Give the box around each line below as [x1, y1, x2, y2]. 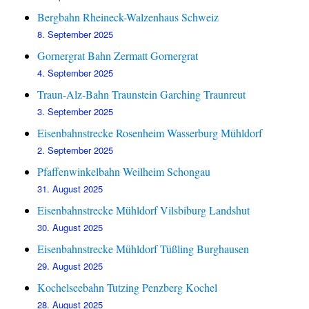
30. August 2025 [37, 221, 103, 235]
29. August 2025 [37, 259, 103, 273]
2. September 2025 [37, 143, 114, 157]
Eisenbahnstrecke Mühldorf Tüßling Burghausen [37, 241, 250, 257]
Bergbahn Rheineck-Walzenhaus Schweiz [37, 10, 219, 25]
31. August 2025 [37, 182, 103, 196]
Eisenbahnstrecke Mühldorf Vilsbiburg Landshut [37, 203, 250, 218]
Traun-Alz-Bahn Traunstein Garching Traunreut [37, 87, 246, 102]
